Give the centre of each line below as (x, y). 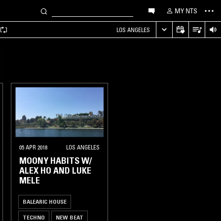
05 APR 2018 (33, 147)
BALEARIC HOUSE (45, 201)
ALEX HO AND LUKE (55, 170)
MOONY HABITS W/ (55, 161)
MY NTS (186, 11)
